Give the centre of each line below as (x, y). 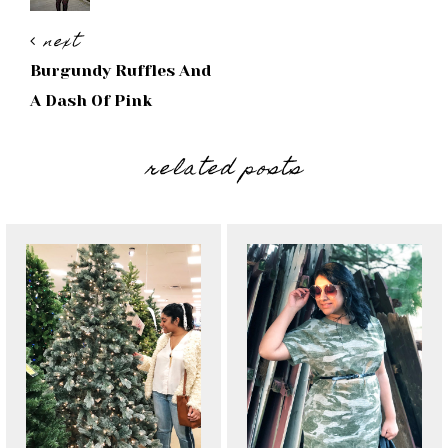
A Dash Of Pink (91, 101)
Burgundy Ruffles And (120, 71)
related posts (224, 170)
